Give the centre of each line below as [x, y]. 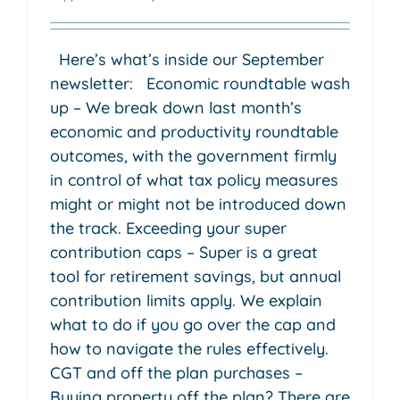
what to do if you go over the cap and [193, 324]
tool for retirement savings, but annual [196, 276]
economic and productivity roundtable [194, 131]
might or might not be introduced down [198, 204]
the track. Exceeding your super [168, 228]
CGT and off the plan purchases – [176, 372]
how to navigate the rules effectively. [189, 348]
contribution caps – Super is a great [184, 252]
